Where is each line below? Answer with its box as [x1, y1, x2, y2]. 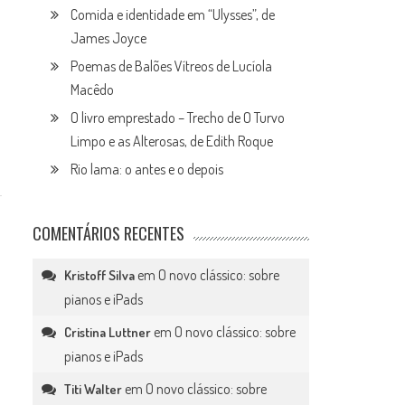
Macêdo [71, 80, 115, 99]
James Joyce [71, 29, 147, 47]
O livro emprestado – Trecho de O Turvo [71, 108, 286, 127]
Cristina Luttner [64, 324, 152, 341]
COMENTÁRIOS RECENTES [33, 221, 185, 245]
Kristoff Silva [64, 267, 136, 284]
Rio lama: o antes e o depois [71, 160, 224, 178]
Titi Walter [64, 381, 123, 398]
